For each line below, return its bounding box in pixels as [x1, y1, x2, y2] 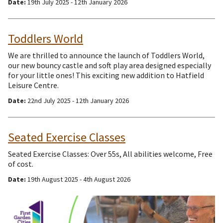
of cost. [8, 158, 33, 169]
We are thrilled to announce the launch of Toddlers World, [8, 50, 205, 60]
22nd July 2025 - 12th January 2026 [26, 96, 129, 105]
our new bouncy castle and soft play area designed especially [8, 60, 211, 70]
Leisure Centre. [8, 80, 59, 90]
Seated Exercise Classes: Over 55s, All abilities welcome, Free [8, 148, 213, 159]
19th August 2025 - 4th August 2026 [26, 174, 130, 184]
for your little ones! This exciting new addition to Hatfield [8, 70, 204, 80]
